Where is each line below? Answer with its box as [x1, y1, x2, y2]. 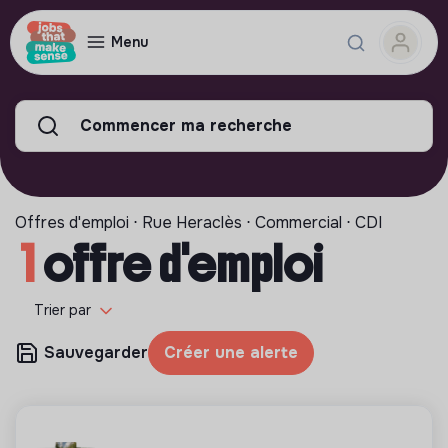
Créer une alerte [164, 342, 298, 363]
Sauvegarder [44, 342, 148, 363]
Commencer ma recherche [80, 115, 292, 136]
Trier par [34, 301, 91, 319]
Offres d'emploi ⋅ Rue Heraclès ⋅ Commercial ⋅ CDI [15, 212, 382, 233]
